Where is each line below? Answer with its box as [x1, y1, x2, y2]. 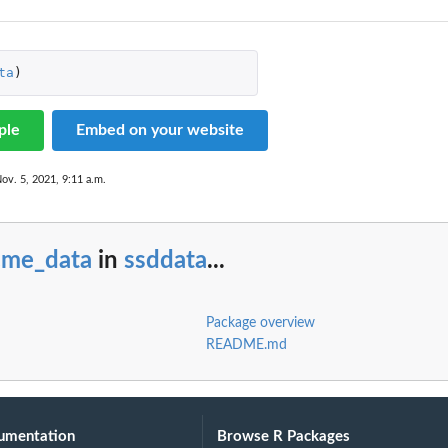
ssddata [124, 249, 207, 274]
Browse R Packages [217, 428, 351, 444]
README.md [205, 337, 287, 352]
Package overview [205, 315, 315, 330]
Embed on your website [76, 122, 244, 139]
